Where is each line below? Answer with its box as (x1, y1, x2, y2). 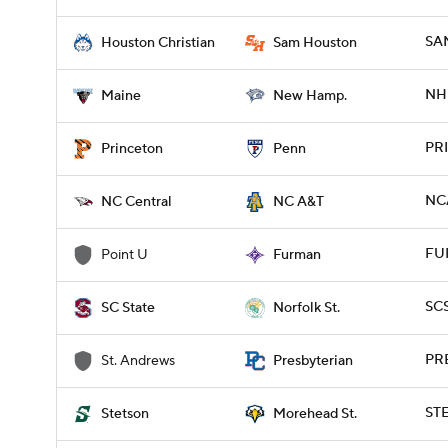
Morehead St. (273, 405, 357, 423)
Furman (273, 246, 321, 264)
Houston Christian (101, 34, 215, 52)
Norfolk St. (273, 299, 340, 317)
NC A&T (273, 193, 324, 211)
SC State (101, 299, 155, 317)
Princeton (101, 140, 163, 158)
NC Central (101, 193, 172, 211)
